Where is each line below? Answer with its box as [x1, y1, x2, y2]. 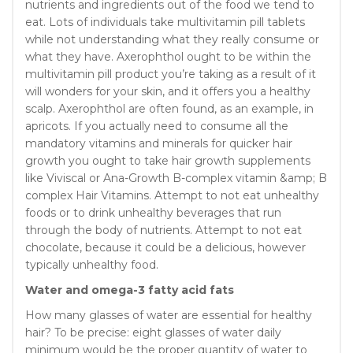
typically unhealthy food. [25, 258, 158, 273]
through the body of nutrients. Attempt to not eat [25, 223, 302, 238]
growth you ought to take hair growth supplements [25, 154, 310, 169]
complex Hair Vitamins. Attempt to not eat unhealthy [25, 188, 319, 203]
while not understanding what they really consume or [25, 32, 319, 47]
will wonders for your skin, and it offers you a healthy [25, 84, 310, 99]
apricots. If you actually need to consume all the [25, 119, 288, 134]
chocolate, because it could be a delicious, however [25, 240, 306, 255]
